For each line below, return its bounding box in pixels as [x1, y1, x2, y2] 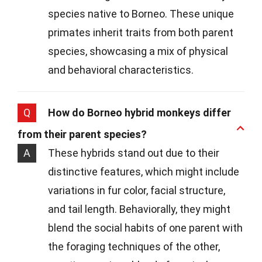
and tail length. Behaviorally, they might [48, 203, 230, 216]
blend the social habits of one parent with [48, 222, 243, 235]
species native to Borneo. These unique [48, 8, 234, 20]
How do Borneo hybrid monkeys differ [48, 106, 231, 119]
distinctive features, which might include [48, 166, 239, 178]
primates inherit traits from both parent [48, 26, 233, 39]
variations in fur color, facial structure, [48, 184, 225, 197]
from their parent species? [18, 128, 147, 141]
